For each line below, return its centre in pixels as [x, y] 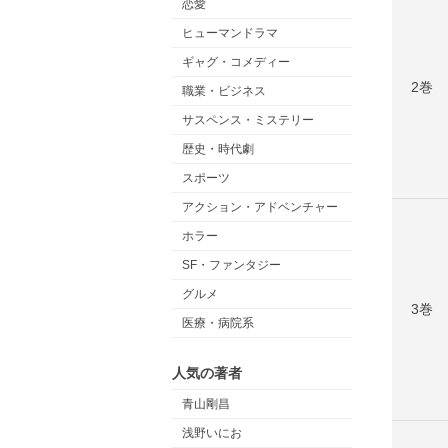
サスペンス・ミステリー [248, 120]
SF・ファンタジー [231, 265]
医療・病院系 [218, 323]
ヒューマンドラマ [230, 33]
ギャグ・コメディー [236, 62]
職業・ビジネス [224, 91]
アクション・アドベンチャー [260, 207]
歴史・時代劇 [218, 149]
